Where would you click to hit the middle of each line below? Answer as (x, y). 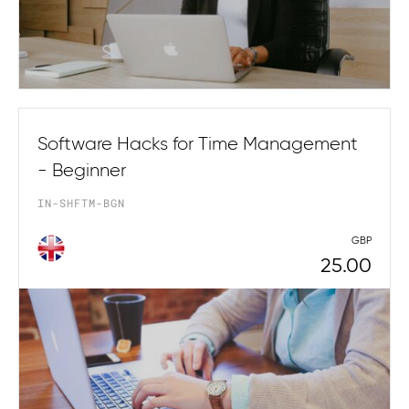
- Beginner (82, 170)
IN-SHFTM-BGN (81, 202)
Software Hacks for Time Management (198, 144)
